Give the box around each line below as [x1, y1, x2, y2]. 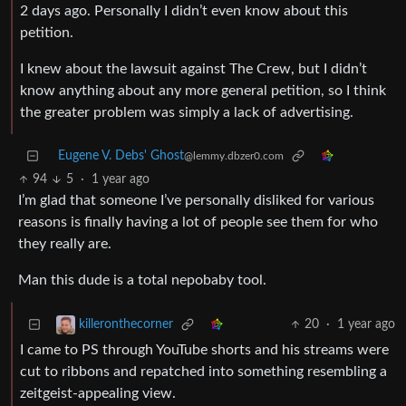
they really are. [18, 237, 111, 252]
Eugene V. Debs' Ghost [58, 150, 184, 163]
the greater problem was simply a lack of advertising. [20, 105, 353, 121]
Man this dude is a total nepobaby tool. [18, 273, 266, 288]
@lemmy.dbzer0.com [184, 150, 284, 162]
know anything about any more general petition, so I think [20, 83, 386, 99]
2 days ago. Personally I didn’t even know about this [20, 4, 348, 19]
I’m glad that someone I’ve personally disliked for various [18, 193, 374, 208]
